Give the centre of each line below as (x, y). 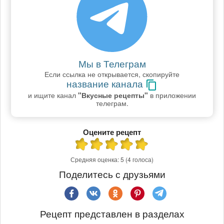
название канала (106, 83)
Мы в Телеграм (112, 63)
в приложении (172, 95)
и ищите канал (53, 95)
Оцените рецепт (112, 132)
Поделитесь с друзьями (112, 173)
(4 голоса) (139, 159)
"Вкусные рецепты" (113, 95)
